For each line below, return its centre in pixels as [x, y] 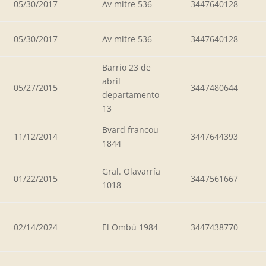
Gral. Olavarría [131, 171]
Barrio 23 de [126, 67]
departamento [131, 94]
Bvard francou [130, 129]
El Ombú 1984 [130, 227]
